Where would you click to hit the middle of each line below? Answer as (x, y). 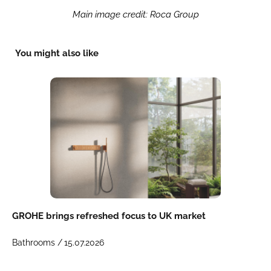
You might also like (57, 54)
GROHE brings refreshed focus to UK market (109, 216)
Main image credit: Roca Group (135, 15)
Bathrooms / (37, 243)
